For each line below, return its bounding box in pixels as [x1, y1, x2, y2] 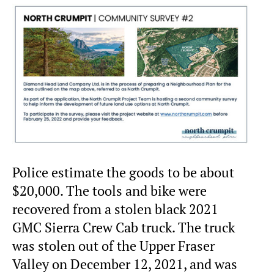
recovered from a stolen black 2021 [12, 200, 218, 218]
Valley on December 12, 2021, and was [12, 255, 237, 273]
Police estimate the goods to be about [12, 163, 234, 181]
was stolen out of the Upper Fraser [12, 237, 215, 254]
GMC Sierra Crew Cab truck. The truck [12, 218, 235, 236]
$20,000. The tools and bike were [12, 182, 207, 199]
